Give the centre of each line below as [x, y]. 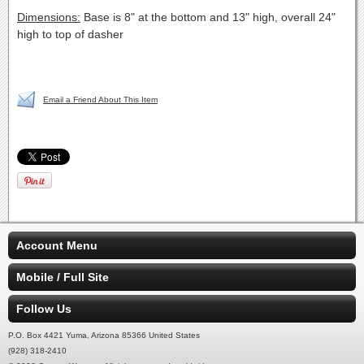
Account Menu [57, 245]
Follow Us [44, 309]
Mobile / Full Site [63, 277]
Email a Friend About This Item [100, 100]
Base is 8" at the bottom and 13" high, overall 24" [208, 17]
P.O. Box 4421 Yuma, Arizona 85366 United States [104, 335]
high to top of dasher [70, 34]
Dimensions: [49, 17]
